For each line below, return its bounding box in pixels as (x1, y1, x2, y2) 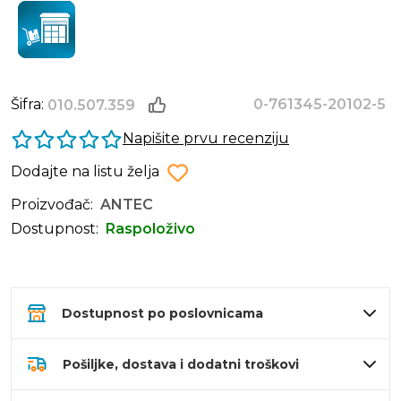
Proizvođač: (11, 196, 93, 214)
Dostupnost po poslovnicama (62, 305, 263, 322)
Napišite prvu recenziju (123, 130, 289, 148)
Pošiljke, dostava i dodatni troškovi (63, 356, 299, 373)
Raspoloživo (106, 220, 195, 238)
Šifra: (11, 96, 47, 114)
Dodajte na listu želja (11, 163, 159, 181)
